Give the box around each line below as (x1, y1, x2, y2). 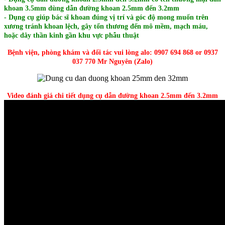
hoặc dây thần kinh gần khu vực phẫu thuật (4, 32, 139, 40)
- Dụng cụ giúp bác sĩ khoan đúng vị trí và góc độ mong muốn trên (4, 14, 208, 22)
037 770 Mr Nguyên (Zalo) (72, 58, 153, 66)
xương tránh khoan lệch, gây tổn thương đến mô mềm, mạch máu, (4, 23, 208, 31)
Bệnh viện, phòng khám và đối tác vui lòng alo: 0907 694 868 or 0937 (7, 49, 218, 57)
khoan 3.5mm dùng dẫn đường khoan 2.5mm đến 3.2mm (4, 5, 179, 13)
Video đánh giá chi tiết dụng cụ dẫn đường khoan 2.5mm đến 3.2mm (7, 92, 218, 100)
